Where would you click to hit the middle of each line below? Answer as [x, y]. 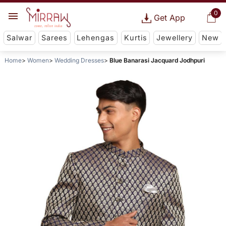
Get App [169, 18]
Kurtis [135, 38]
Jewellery [174, 38]
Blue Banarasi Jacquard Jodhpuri [157, 61]
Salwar [19, 38]
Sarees [55, 38]
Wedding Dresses [79, 61]
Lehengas [96, 38]
